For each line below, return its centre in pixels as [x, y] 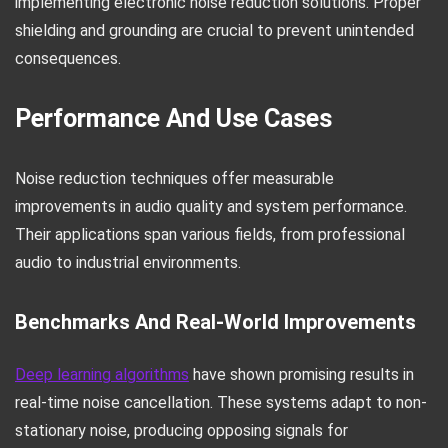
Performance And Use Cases [173, 118]
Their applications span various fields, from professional [210, 234]
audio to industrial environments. [128, 262]
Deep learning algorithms [102, 374]
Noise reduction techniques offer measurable [174, 178]
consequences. [68, 58]
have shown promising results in [301, 374]
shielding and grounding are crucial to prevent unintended [214, 30]
